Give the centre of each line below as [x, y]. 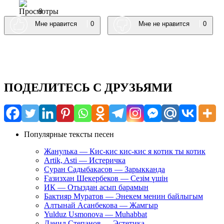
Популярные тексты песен [69, 134]
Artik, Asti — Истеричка [85, 160]
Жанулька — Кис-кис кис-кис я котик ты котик [125, 151]
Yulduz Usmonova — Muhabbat [95, 214]
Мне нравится [56, 24]
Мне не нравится [164, 24]
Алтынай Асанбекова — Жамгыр [101, 205]
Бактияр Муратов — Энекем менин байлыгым [123, 196]
